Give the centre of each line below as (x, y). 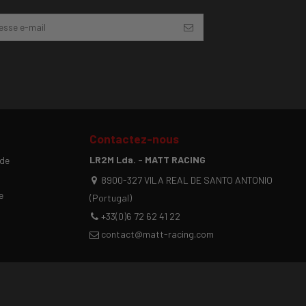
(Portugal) (111, 198)
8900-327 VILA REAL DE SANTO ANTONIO (187, 180)
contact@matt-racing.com (158, 234)
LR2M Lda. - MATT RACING (148, 159)
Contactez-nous (135, 138)
